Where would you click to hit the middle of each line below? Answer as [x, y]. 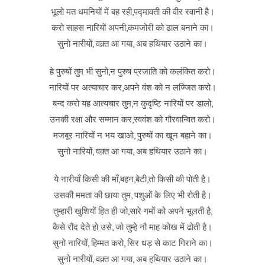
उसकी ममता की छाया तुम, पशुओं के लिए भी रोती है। [132, 195]
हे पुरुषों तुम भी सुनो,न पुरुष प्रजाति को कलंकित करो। [132, 71]
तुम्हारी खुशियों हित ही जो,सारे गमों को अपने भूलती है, [132, 211]
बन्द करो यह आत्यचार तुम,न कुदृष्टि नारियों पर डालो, [132, 103]
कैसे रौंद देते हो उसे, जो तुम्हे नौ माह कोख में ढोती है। [132, 227]
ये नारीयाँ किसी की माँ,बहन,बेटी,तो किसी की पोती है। [132, 179]
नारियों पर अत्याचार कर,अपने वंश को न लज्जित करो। [132, 87]
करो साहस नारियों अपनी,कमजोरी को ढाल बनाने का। [132, 28]
